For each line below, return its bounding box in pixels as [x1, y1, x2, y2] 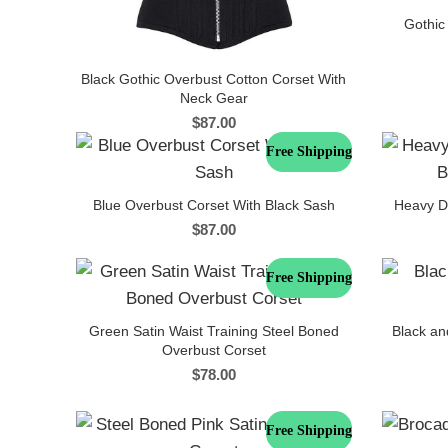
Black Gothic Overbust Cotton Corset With [81, 71, 347, 88]
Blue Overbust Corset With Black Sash [92, 197, 335, 214]
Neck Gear [179, 90, 248, 107]
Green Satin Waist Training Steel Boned [88, 323, 339, 340]
